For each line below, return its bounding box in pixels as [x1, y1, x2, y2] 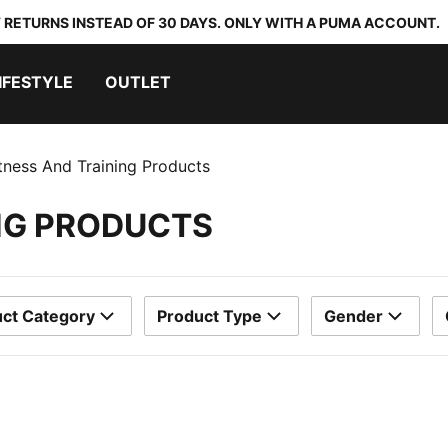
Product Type [157, 306, 262, 326]
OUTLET [105, 72, 171, 92]
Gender [324, 306, 383, 326]
